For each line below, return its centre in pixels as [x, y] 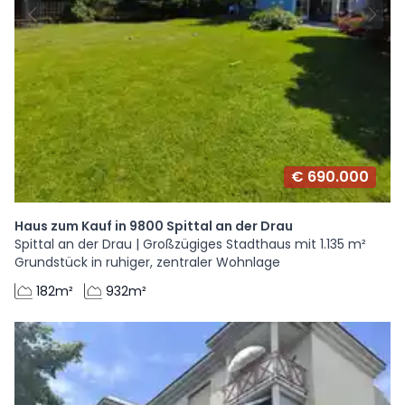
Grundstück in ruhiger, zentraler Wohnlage [147, 262]
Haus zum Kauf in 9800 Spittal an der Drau [154, 226]
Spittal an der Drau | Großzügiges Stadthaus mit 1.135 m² [190, 244]
